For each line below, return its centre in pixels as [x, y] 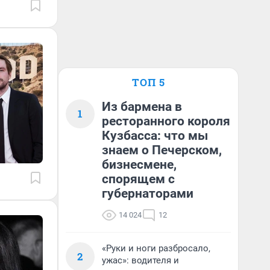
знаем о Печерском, [162, 150]
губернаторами [148, 193]
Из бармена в [142, 107]
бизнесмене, [139, 165]
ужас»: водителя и [140, 260]
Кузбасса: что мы [155, 136]
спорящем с [138, 179]
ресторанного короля [166, 121]
